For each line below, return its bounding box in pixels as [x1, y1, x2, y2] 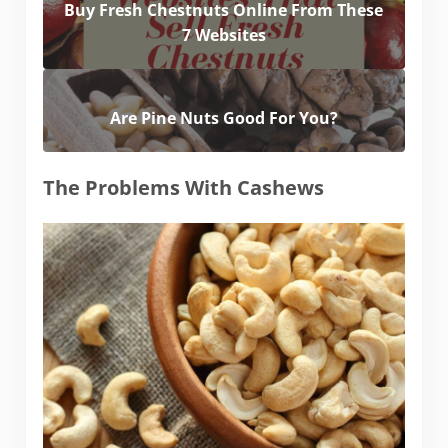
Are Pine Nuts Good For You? [109, 106, 338, 129]
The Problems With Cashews [42, 174, 324, 202]
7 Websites [181, 23, 266, 46]
